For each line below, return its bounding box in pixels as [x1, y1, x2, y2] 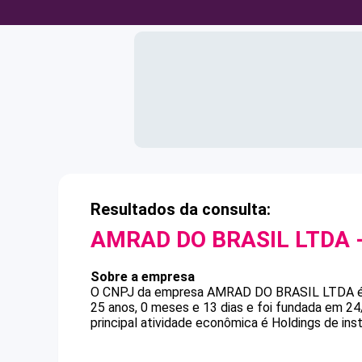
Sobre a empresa [90, 269, 195, 284]
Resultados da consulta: [90, 200, 271, 219]
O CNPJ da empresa [90, 284, 207, 300]
